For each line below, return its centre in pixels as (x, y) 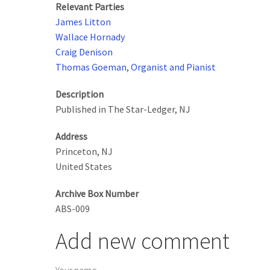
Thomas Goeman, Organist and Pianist (136, 67)
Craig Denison (84, 52)
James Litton (83, 22)
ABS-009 (73, 209)
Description (80, 94)
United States (84, 167)
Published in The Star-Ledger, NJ (123, 109)
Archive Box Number (97, 194)
